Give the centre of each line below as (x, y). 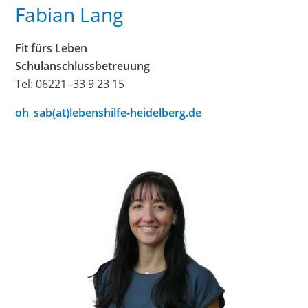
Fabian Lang (69, 15)
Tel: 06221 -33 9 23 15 (70, 84)
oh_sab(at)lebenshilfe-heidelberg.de (109, 113)
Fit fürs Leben (52, 48)
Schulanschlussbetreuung (83, 66)
